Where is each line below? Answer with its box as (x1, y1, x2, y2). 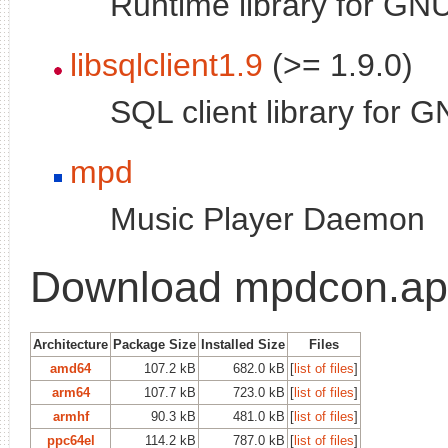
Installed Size (201, 336, 285, 352)
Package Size (113, 336, 196, 352)
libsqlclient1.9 (70, 46, 263, 83)
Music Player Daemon (110, 200, 425, 237)
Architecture (33, 336, 108, 352)
